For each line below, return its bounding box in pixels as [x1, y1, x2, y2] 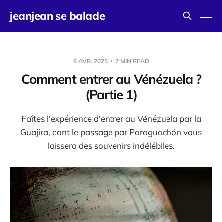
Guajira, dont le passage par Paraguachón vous [20, 127, 202, 137]
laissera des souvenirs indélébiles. [47, 140, 175, 151]
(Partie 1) [85, 86, 137, 103]
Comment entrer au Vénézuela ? [21, 71, 201, 87]
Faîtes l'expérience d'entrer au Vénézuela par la [21, 113, 201, 124]
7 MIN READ [113, 57, 149, 65]
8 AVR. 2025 [73, 57, 109, 65]
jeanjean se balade [10, 9, 105, 23]
